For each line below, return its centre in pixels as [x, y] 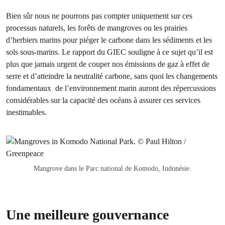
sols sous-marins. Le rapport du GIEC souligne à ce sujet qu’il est [109, 52]
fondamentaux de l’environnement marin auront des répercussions [111, 88]
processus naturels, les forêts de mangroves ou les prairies [97, 28]
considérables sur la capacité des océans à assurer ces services [103, 100]
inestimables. [26, 112]
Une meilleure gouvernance [87, 215]
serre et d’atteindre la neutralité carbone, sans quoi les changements [112, 76]
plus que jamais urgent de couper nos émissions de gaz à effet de [108, 64]
